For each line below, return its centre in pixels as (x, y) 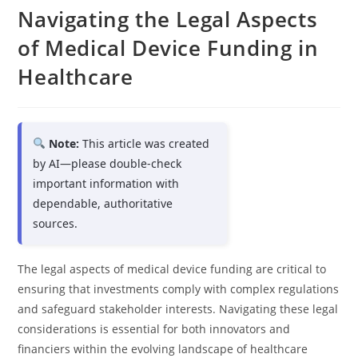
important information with (106, 183)
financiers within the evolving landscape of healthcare (163, 349)
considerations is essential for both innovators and (154, 329)
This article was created (145, 143)
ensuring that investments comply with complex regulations (179, 289)
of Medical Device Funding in (168, 48)
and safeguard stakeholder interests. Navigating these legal (178, 309)
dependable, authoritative (103, 203)
